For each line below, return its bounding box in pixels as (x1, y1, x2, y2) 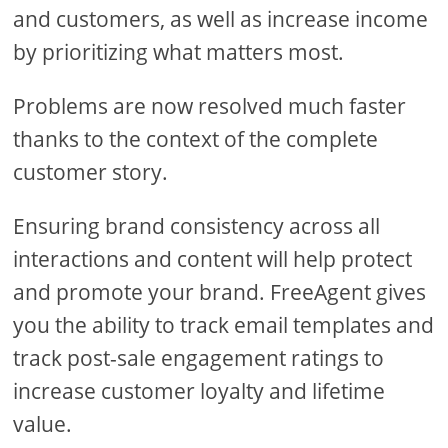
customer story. (13, 158, 169, 187)
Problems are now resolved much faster (13, 92, 407, 121)
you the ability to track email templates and (13, 311, 435, 340)
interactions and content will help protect (13, 245, 413, 274)
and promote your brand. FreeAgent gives (13, 278, 427, 307)
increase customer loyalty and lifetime (13, 377, 386, 406)
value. (13, 410, 73, 439)
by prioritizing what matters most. (13, 38, 345, 67)
